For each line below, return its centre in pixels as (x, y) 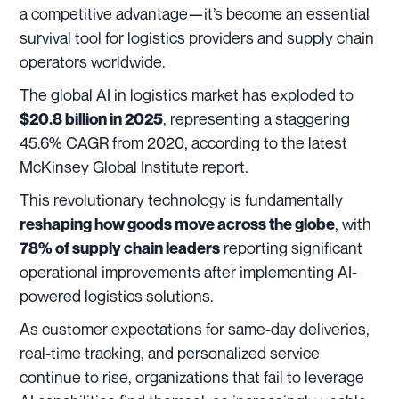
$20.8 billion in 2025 (91, 118)
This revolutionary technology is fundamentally (181, 199)
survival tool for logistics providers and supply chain (197, 37)
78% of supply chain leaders (120, 248)
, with (353, 223)
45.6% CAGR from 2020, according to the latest (183, 142)
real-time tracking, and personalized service (170, 352)
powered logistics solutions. (117, 295)
